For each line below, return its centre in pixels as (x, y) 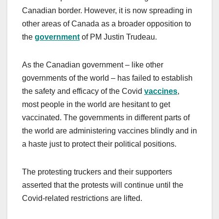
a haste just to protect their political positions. (100, 144)
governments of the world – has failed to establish (107, 78)
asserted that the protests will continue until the (103, 185)
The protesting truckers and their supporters (97, 172)
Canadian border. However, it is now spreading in (107, 11)
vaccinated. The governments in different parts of (106, 118)
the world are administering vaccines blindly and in (109, 131)
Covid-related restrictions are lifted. (82, 198)
